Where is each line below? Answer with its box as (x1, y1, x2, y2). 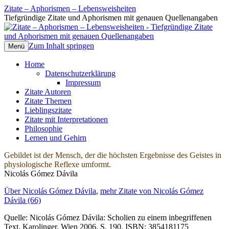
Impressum (65, 78, 101, 87)
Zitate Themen (25, 97, 72, 105)
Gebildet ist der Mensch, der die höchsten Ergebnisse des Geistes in (4, 151, 221, 159)
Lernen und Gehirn (25, 133, 86, 142)
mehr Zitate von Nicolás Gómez (100, 187, 203, 195)
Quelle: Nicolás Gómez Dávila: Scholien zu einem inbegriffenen (4, 213, 212, 222)
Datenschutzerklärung (45, 69, 116, 78)
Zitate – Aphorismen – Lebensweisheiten (4, 4, 136, 13)
